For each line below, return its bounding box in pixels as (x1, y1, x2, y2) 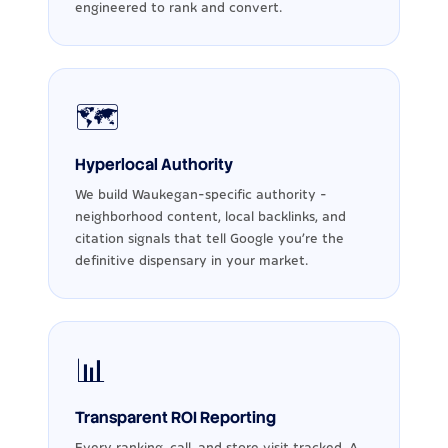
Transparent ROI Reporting (75, 406, 276, 428)
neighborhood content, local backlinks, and (75, 209, 346, 224)
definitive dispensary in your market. (75, 253, 308, 268)
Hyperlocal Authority (75, 153, 233, 175)
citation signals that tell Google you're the (75, 231, 344, 246)
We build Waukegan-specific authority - (75, 187, 327, 202)
